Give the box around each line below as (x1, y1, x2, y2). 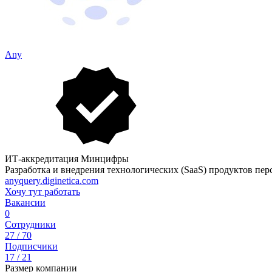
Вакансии (5, 197, 46, 208)
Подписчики (5, 241, 58, 251)
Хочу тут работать (5, 186, 80, 197)
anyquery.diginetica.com (5, 175, 98, 186)
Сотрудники (5, 219, 56, 229)
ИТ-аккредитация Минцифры (5, 154, 129, 164)
